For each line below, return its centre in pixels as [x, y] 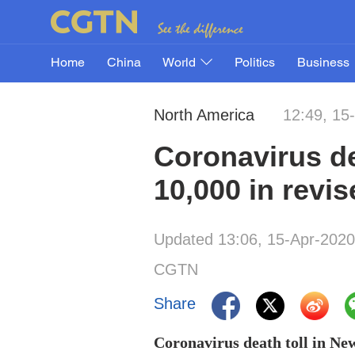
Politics [254, 63]
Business [323, 63]
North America [206, 115]
